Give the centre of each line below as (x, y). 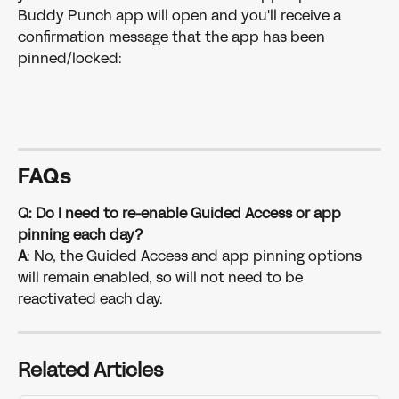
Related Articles (90, 370)
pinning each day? (80, 235)
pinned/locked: (70, 58)
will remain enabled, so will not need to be (162, 278)
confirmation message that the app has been (173, 37)
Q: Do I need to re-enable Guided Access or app (181, 214)
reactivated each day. (92, 299)
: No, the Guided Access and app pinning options (196, 256)
